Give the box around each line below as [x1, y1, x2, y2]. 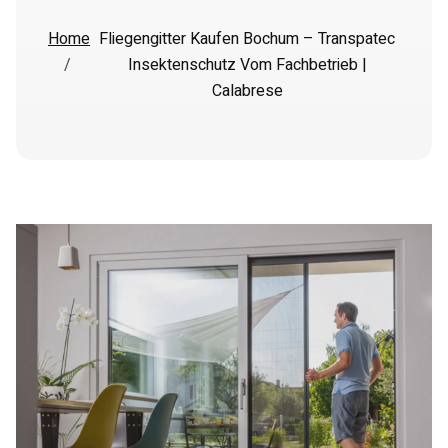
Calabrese [211, 79, 283, 103]
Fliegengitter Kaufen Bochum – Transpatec [99, 27, 395, 51]
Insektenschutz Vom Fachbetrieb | [127, 53, 367, 77]
